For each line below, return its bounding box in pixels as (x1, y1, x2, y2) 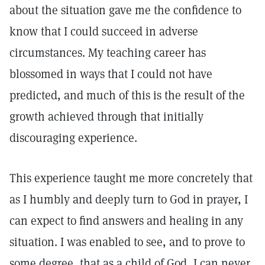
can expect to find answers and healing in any (9, 213, 243, 228)
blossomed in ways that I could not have (9, 66, 212, 82)
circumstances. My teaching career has (9, 45, 206, 60)
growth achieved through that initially (9, 109, 203, 124)
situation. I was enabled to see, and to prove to (9, 234, 245, 250)
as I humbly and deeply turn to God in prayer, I (9, 192, 248, 207)
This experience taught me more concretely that (9, 170, 253, 186)
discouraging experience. (9, 130, 140, 146)
